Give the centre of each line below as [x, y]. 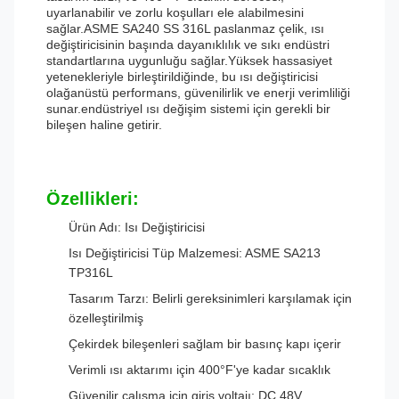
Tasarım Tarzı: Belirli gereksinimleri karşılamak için [210, 298]
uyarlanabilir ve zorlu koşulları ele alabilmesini [175, 12]
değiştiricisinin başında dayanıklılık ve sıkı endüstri [188, 45]
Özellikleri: [93, 199]
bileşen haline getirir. [104, 125]
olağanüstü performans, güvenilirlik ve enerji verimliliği [198, 93]
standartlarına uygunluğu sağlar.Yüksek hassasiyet [189, 61]
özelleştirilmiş [106, 318]
